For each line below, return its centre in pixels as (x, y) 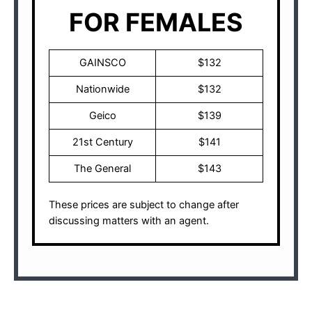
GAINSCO (102, 62)
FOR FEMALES (156, 22)
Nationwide (102, 89)
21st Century (102, 142)
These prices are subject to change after (144, 205)
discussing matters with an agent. (129, 221)
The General (102, 168)
